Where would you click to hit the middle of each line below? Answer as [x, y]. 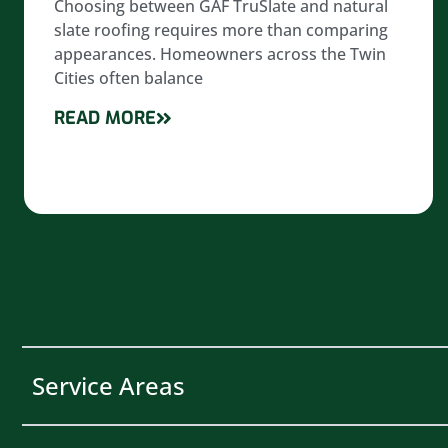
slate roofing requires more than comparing [221, 30]
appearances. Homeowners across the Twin [220, 54]
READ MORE [105, 117]
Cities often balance [128, 78]
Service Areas [108, 385]
